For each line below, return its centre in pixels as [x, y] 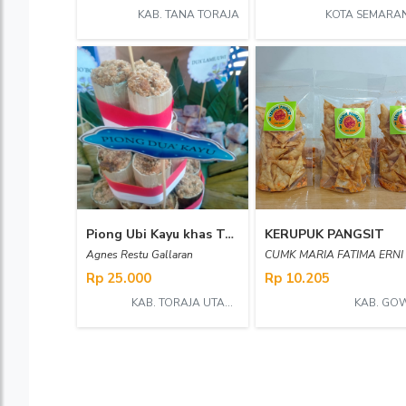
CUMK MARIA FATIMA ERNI [334, 255]
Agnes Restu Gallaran [140, 255]
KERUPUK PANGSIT [324, 234]
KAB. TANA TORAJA [188, 14]
